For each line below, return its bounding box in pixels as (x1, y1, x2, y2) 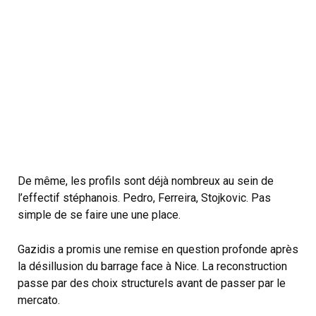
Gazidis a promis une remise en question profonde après (18, 243, 298, 257)
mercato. (18, 293, 60, 308)
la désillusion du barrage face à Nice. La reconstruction (18, 260, 287, 274)
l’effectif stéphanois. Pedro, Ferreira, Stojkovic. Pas (18, 190, 271, 205)
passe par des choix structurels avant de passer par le (18, 276, 286, 291)
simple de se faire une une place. (18, 207, 181, 221)
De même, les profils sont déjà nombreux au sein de (18, 174, 274, 188)
